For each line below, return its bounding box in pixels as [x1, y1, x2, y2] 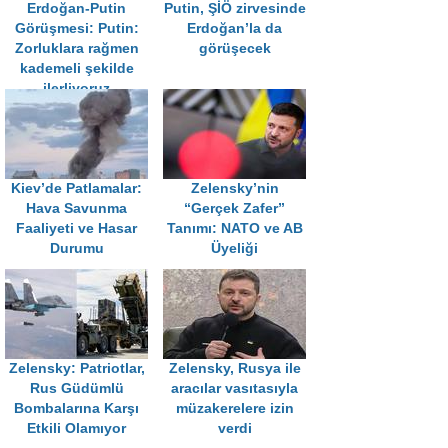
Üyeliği [211, 241, 258, 257]
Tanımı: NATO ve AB [166, 221, 303, 237]
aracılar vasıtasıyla [171, 381, 298, 397]
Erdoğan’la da [187, 21, 282, 37]
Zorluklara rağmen [14, 41, 139, 57]
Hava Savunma [26, 201, 127, 217]
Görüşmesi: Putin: [14, 21, 139, 37]
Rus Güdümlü [29, 381, 124, 397]
